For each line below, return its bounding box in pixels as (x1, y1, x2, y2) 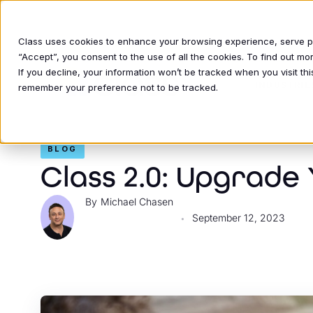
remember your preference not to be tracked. (18, 82, 218, 93)
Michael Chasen (101, 196, 173, 208)
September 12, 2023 (192, 211, 284, 224)
